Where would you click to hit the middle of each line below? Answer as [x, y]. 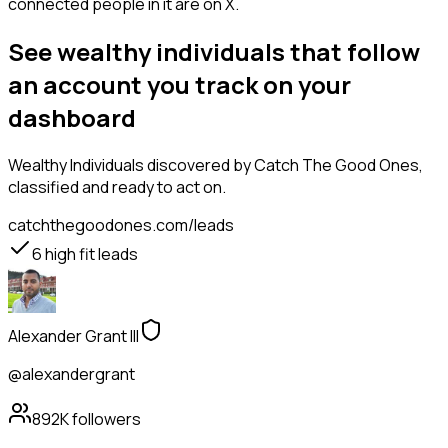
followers [105, 419]
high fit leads [90, 254]
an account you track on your [179, 85]
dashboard [72, 118]
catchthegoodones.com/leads [121, 225]
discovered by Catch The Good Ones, [283, 165]
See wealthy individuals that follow [214, 52]
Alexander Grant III [73, 336]
